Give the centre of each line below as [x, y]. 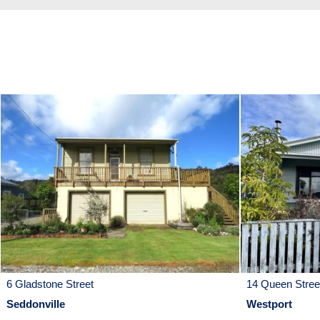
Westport [269, 304]
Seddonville [36, 304]
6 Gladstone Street [50, 284]
